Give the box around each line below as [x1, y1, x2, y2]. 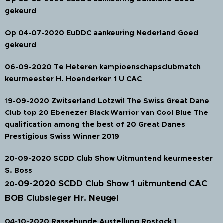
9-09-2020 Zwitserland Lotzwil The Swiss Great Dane [8, 96, 209, 105]
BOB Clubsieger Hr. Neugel [5, 192, 118, 203]
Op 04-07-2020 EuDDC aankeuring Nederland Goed [5, 28, 198, 37]
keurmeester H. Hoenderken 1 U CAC [5, 74, 142, 83]
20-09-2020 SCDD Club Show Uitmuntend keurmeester [5, 153, 213, 163]
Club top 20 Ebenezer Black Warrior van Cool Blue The [5, 108, 208, 117]
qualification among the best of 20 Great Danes [5, 119, 185, 129]
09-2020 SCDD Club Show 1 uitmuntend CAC [18, 177, 207, 189]
